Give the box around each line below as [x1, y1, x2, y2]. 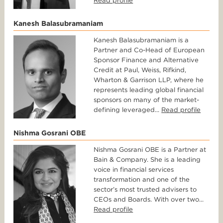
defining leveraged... [94, 106, 162, 114]
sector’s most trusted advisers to [94, 186, 197, 194]
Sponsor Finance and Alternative [94, 56, 199, 64]
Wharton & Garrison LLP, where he [94, 76, 204, 84]
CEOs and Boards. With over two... [94, 196, 204, 204]
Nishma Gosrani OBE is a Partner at [94, 146, 207, 154]
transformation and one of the [94, 176, 190, 184]
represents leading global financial [94, 86, 204, 94]
